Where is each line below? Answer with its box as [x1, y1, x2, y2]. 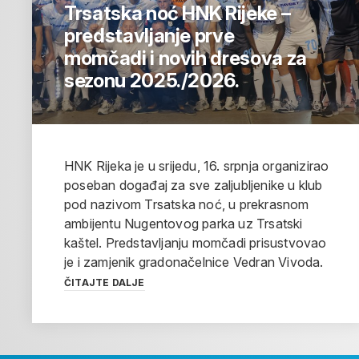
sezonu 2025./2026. [64, 69, 240, 93]
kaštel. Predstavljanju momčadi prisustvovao [64, 235, 327, 252]
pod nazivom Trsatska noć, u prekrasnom [64, 196, 309, 213]
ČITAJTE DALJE [64, 276, 145, 289]
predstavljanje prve [64, 24, 235, 48]
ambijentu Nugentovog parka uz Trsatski [64, 216, 303, 232]
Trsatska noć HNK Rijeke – [64, 2, 291, 26]
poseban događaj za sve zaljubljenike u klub [64, 177, 323, 194]
